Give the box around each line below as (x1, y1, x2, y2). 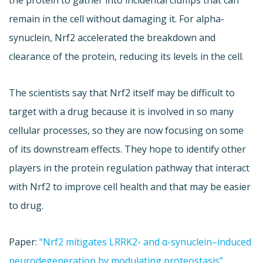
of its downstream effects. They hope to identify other (9, 143, 246, 156)
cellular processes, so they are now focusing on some (9, 124, 244, 137)
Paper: (9, 235, 39, 249)
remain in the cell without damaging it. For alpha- (9, 12, 224, 26)
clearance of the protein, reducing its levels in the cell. (9, 50, 244, 63)
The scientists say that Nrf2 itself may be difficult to (9, 86, 235, 100)
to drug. (9, 199, 43, 213)
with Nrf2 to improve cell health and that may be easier (9, 180, 251, 194)
